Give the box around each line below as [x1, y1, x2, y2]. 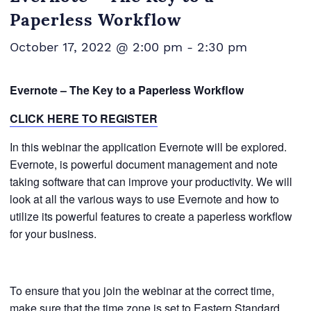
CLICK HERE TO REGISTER [9, 110, 158, 126]
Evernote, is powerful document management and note [9, 156, 278, 172]
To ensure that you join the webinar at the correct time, [9, 283, 274, 299]
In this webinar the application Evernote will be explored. [9, 139, 287, 155]
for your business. [9, 226, 96, 242]
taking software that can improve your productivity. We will [9, 174, 292, 190]
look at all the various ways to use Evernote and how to [9, 191, 279, 207]
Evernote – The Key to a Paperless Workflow [9, 82, 244, 98]
